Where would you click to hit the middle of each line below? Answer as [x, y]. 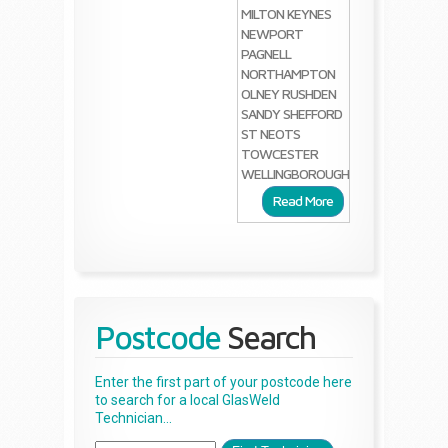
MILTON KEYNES [286, 14]
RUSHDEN [309, 94]
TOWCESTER [280, 154]
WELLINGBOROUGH [295, 174]
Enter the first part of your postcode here [223, 382]
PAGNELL [266, 54]
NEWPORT [272, 34]
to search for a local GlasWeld [187, 400]
